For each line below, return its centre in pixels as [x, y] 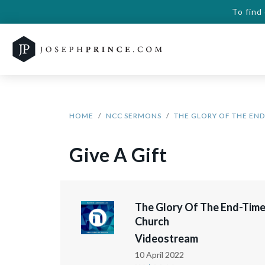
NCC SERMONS [134, 116]
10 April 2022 [159, 255]
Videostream [166, 238]
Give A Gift [118, 155]
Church [152, 221]
